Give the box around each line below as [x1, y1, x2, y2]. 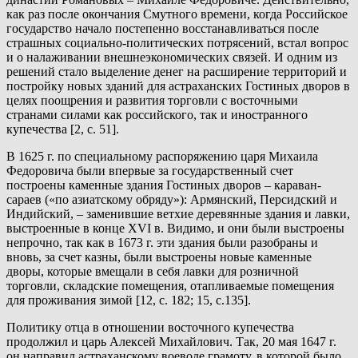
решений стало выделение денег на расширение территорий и [6, 65, 347, 79]
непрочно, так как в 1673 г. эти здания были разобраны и [6, 236, 318, 250]
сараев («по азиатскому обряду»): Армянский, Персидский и [6, 193, 337, 207]
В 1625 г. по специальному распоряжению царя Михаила [6, 149, 318, 164]
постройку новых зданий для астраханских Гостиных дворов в [6, 79, 350, 93]
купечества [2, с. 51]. [6, 122, 119, 137]
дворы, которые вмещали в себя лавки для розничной [6, 265, 299, 279]
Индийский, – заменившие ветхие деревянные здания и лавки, [6, 207, 350, 221]
